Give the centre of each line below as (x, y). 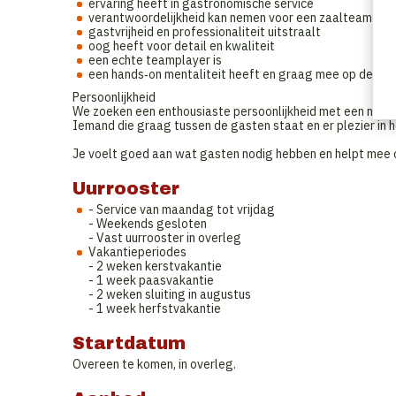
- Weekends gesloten (148, 224)
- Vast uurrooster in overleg (165, 238)
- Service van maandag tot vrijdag (182, 209)
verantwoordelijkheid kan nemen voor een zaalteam (230, 18)
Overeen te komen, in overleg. (154, 364)
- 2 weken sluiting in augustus (170, 294)
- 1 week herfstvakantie (155, 308)
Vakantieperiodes (137, 252)
